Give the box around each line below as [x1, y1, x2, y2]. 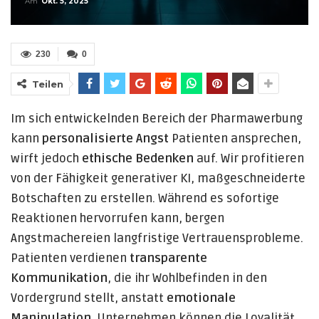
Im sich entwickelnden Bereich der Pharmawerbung [11, 111, 303, 126]
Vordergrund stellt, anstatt [11, 291, 167, 305]
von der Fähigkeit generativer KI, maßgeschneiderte [11, 171, 305, 186]
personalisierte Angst [42, 131, 169, 146]
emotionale [167, 291, 236, 305]
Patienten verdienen [11, 251, 130, 266]
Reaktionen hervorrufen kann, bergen [11, 211, 224, 226]
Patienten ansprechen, [169, 131, 301, 146]
